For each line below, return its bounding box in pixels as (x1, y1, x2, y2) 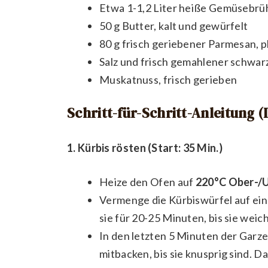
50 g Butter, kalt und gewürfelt (99, 19, 248, 32)
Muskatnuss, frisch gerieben (99, 72, 237, 86)
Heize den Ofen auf (99, 175, 196, 189)
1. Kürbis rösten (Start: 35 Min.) (67, 141, 223, 155)
